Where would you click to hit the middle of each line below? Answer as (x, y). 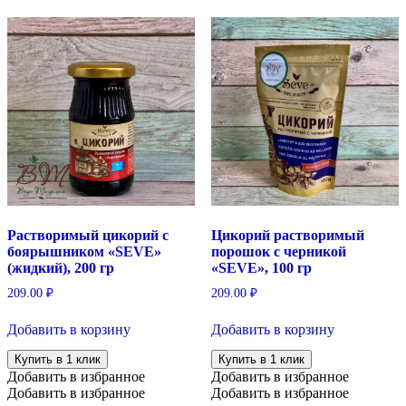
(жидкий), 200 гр (61, 267)
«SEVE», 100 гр (261, 267)
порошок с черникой (278, 251)
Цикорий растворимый (287, 235)
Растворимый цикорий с (88, 235)
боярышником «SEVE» (84, 251)
